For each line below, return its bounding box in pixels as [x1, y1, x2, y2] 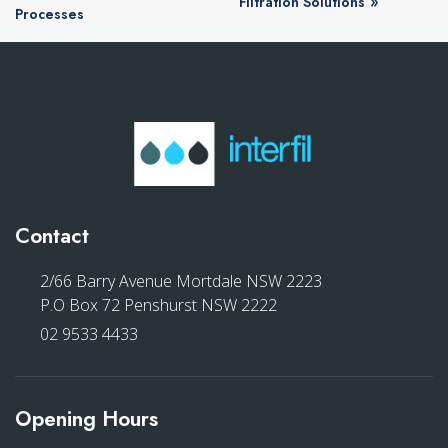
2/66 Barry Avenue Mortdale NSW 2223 [40, 270, 322, 293]
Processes [15, 3, 84, 24]
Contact [15, 221, 89, 252]
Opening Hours [15, 404, 158, 435]
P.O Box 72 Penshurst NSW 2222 [40, 294, 277, 317]
